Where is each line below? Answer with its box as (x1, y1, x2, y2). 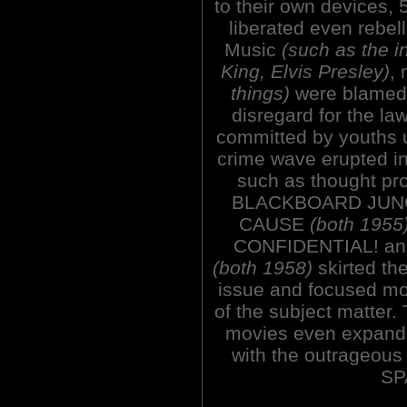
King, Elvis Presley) (220, 60, 390, 82)
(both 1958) (212, 256, 318, 278)
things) (230, 82, 290, 104)
